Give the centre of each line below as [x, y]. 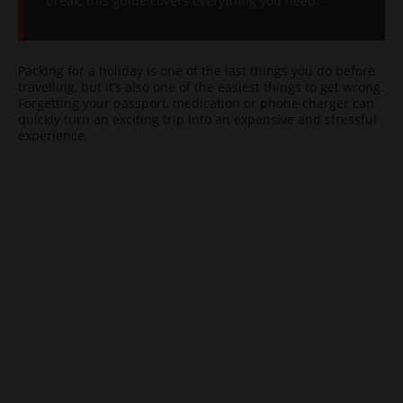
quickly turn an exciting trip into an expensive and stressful [197, 119]
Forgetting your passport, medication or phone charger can [196, 103]
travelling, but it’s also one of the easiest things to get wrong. [201, 87]
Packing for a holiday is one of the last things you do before [197, 71]
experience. [53, 135]
